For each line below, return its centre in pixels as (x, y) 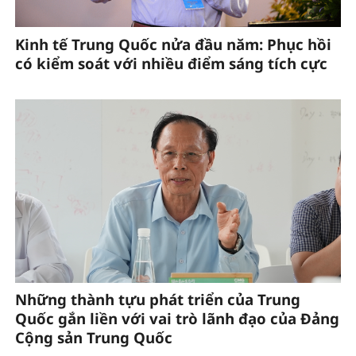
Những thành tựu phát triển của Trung (157, 299)
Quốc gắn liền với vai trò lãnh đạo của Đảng (177, 318)
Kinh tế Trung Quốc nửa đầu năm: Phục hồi (173, 44)
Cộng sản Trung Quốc (93, 337)
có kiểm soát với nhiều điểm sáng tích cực (171, 63)
